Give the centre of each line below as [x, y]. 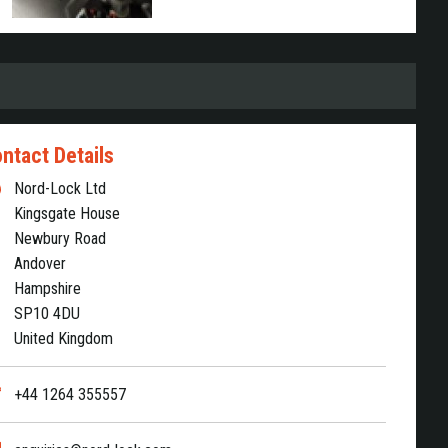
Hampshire [48, 288]
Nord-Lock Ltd [60, 188]
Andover [40, 263]
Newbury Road [60, 238]
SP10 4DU [47, 313]
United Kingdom [64, 338]
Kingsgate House [67, 213]
